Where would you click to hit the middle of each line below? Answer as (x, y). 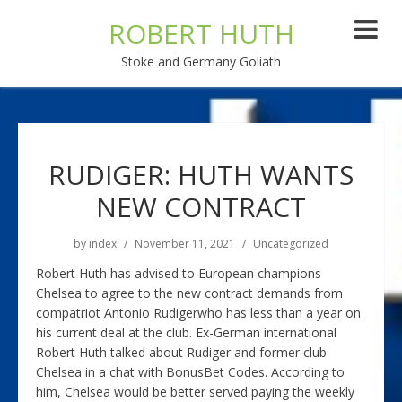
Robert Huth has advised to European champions (179, 273)
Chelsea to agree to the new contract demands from (189, 293)
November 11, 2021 (185, 244)
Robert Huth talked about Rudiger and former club (181, 352)
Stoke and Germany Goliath (201, 61)
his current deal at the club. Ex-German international (186, 332)
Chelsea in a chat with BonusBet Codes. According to (190, 372)
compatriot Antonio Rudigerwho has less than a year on (198, 313)
